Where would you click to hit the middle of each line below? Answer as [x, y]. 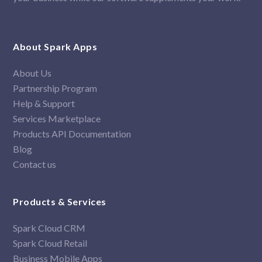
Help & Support [44, 104]
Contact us [35, 164]
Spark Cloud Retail [50, 243]
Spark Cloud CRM [49, 228]
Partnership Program [55, 88]
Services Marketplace [57, 119]
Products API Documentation [72, 134]
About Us [32, 73]
